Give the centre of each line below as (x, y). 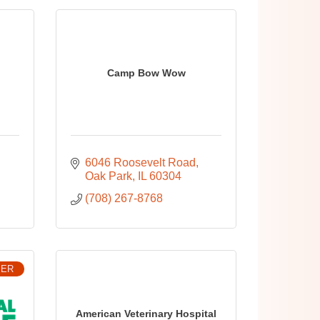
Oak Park (109, 176)
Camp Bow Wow (146, 72)
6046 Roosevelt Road (141, 162)
